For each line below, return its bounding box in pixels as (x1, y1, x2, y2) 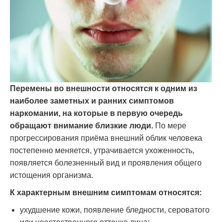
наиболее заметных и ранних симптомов (10, 96, 174, 105)
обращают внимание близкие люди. (10, 121, 153, 130)
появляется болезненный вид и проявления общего (10, 158, 202, 167)
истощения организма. (10, 170, 93, 179)
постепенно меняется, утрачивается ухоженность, (10, 146, 194, 155)
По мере (153, 121, 186, 130)
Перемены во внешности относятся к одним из (10, 84, 197, 93)
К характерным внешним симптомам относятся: (10, 188, 202, 197)
